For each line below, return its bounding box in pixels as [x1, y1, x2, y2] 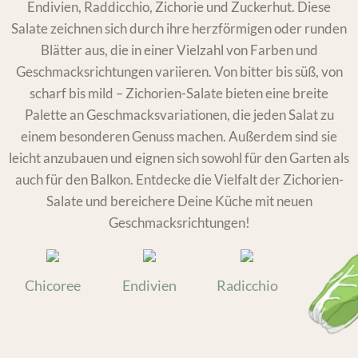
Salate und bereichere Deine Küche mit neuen [46, 192, 312, 209]
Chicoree [24, 276, 81, 294]
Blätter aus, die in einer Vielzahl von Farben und [40, 41, 318, 58]
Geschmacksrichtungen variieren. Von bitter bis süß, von [15, 62, 343, 80]
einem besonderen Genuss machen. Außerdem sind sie [21, 127, 337, 145]
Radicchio [216, 276, 278, 294]
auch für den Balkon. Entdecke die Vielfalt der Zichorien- [14, 170, 344, 188]
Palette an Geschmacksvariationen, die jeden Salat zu [24, 105, 334, 123]
